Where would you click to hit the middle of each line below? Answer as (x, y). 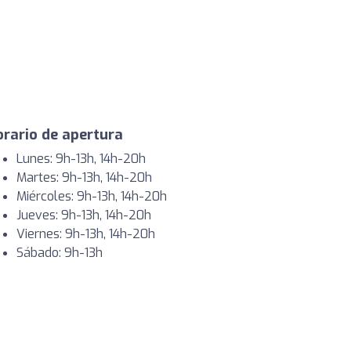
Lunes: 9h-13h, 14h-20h (81, 159)
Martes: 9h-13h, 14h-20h (84, 177)
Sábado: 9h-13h (60, 253)
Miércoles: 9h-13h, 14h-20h (92, 196)
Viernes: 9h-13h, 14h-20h (86, 234)
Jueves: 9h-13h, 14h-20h (84, 215)
